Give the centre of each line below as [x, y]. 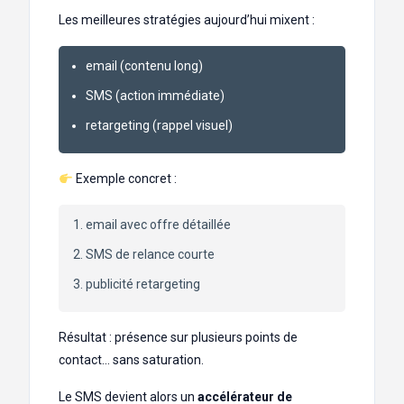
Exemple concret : [124, 179]
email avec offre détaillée [158, 225]
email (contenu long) [144, 66]
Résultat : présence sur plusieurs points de [178, 338]
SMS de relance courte [150, 255]
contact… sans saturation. [131, 360]
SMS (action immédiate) [155, 96]
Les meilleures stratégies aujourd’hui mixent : [187, 20]
